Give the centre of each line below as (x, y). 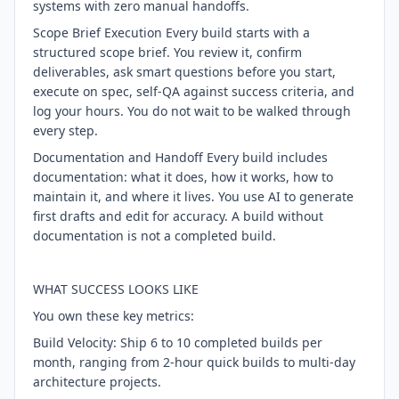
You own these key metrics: (114, 316)
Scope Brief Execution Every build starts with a (171, 33)
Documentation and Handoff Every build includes (180, 157)
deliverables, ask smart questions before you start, (184, 72)
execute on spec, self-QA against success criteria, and (194, 91)
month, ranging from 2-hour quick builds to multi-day (194, 362)
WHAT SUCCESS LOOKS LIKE (116, 289)
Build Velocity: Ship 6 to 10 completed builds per (178, 342)
